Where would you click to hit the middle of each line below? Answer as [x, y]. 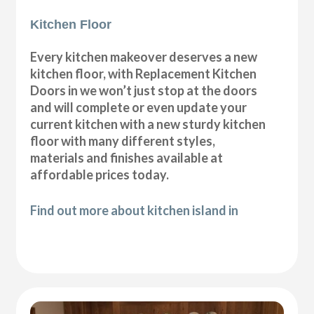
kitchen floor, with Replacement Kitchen [144, 73]
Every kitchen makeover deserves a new [144, 56]
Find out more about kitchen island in [135, 210]
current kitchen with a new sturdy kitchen [148, 124]
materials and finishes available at [127, 157]
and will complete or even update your [139, 107]
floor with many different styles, [123, 141]
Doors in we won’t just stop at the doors [144, 90]
